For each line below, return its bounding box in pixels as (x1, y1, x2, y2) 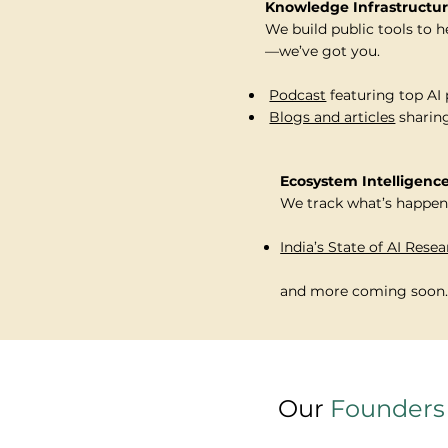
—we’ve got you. (265, 42, 381, 61)
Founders (330, 394, 446, 424)
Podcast (269, 86, 327, 105)
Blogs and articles (269, 108, 396, 127)
